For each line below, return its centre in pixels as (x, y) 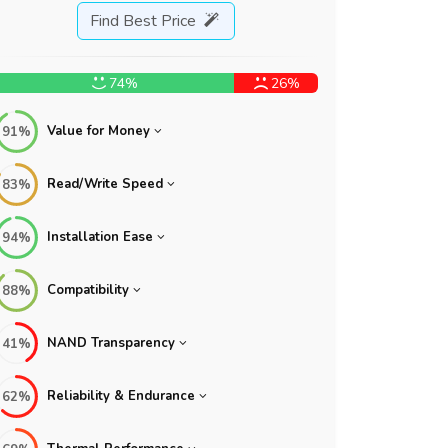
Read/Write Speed (105, 184)
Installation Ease (100, 237)
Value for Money (98, 131)
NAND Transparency (111, 343)
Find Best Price (144, 21)
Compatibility (88, 290)
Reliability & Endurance (121, 396)
